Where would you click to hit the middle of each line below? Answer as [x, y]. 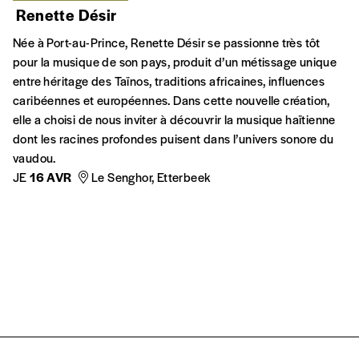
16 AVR [51, 176]
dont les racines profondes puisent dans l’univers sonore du [173, 138]
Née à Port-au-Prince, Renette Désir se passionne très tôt [167, 42]
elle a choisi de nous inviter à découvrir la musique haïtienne [174, 119]
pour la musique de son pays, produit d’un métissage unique [175, 61]
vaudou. [34, 157]
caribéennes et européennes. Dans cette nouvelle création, [171, 99]
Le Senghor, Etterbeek [151, 176]
